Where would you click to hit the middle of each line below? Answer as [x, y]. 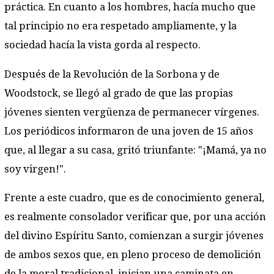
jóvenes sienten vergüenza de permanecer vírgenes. [132, 112]
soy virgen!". [35, 169]
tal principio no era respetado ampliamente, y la [120, 26]
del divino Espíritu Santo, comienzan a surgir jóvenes [134, 236]
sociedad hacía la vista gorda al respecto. [102, 45]
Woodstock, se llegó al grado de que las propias [119, 93]
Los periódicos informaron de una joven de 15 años [129, 131]
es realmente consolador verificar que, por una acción [135, 217]
